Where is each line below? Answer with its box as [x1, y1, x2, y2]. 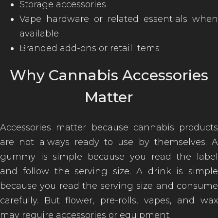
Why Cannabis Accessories [10, 66, 208, 84]
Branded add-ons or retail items [19, 43, 160, 54]
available [19, 28, 59, 39]
